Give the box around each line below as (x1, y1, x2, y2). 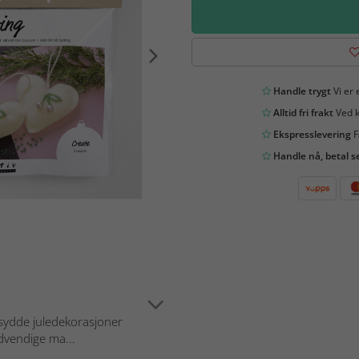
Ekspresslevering (270, 127, 351, 141)
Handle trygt (270, 83, 331, 98)
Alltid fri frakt (270, 105, 333, 119)
